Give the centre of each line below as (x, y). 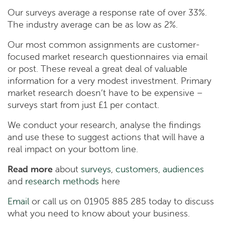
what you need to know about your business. (99, 213)
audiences (183, 169)
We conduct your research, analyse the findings (104, 125)
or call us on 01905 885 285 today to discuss (122, 201)
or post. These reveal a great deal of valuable (97, 69)
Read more (30, 169)
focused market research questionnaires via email (107, 57)
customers (137, 169)
